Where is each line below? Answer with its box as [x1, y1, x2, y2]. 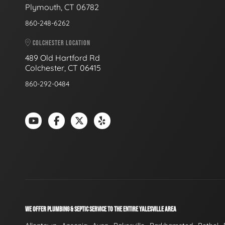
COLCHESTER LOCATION [31, 38, 90, 47]
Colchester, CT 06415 [25, 63, 101, 73]
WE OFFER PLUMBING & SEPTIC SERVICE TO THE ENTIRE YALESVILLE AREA [25, 205, 176, 214]
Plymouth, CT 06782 [25, 2, 99, 12]
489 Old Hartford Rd [25, 53, 100, 63]
